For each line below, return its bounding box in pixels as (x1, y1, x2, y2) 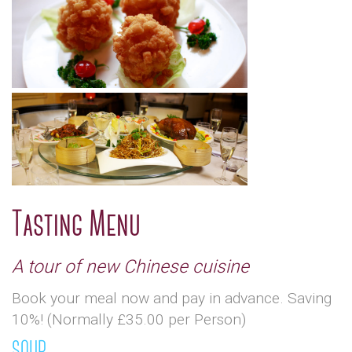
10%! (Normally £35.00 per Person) (12, 310, 246, 328)
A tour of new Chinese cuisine (12, 255, 249, 277)
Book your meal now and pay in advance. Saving (12, 288, 332, 307)
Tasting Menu (12, 207, 141, 245)
